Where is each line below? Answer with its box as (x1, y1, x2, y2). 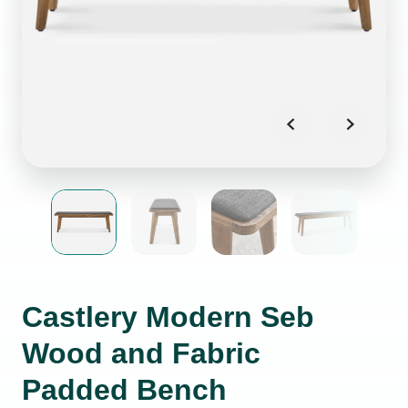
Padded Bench (22, 373, 227, 406)
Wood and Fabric (22, 337, 260, 370)
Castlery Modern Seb (22, 301, 314, 333)
